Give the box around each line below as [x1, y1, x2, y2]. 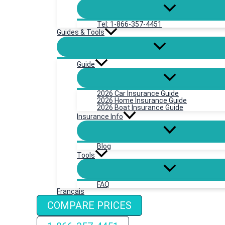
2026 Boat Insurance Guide [97, 103, 183, 112]
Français [57, 187, 84, 195]
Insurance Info [77, 113, 123, 121]
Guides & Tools [57, 28, 104, 37]
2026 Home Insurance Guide [97, 96, 187, 105]
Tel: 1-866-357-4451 [97, 20, 162, 29]
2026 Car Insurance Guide [97, 89, 179, 98]
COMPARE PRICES [47, 199, 132, 211]
